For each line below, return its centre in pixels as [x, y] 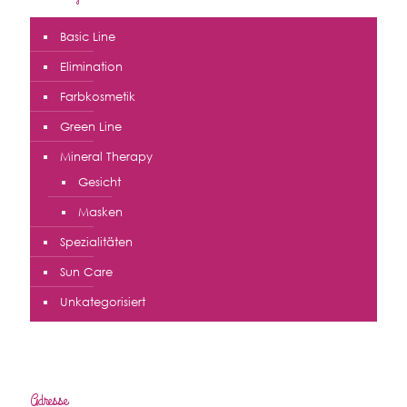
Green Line [91, 126]
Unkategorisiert [103, 302]
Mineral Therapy [106, 156]
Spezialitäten [96, 242]
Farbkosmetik [98, 96]
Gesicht [99, 182]
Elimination [91, 66]
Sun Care [86, 272]
